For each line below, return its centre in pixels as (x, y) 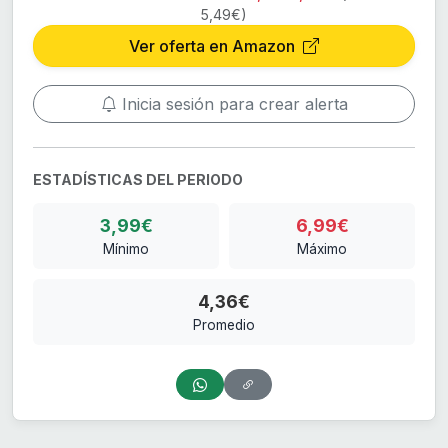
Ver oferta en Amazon (214, 46)
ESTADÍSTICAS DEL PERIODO (138, 180)
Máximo (322, 249)
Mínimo (126, 249)
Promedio (224, 325)
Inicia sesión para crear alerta (232, 104)
